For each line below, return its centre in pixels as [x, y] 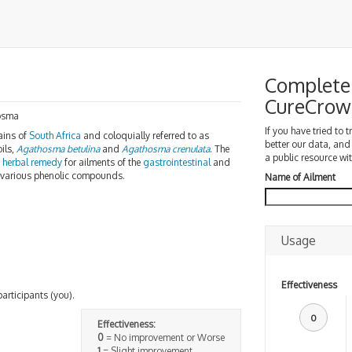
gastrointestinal [177, 162]
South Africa [55, 136]
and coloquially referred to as [145, 136]
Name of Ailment [300, 177]
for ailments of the [103, 162]
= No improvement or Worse [164, 337]
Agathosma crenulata [166, 149]
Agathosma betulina [58, 149]
